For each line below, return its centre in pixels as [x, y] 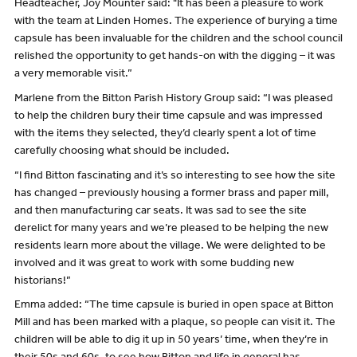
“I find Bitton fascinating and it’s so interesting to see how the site [175, 177]
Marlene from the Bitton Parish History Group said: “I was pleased [173, 99]
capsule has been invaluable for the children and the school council [178, 39]
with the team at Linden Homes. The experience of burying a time [176, 22]
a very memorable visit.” [73, 75]
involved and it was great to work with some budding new [154, 264]
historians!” [42, 282]
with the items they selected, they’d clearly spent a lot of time [165, 134]
